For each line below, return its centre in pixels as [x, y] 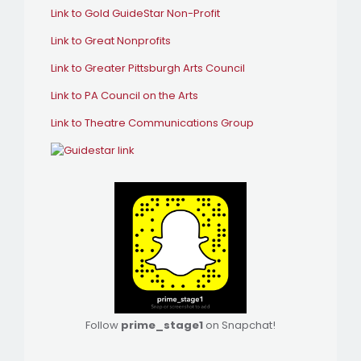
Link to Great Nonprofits [111, 41]
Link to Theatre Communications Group [152, 123]
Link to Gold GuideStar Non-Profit [135, 13]
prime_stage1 [162, 326]
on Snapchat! [239, 326]
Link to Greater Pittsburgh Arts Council [148, 68]
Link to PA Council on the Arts [124, 95]
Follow [103, 326]
